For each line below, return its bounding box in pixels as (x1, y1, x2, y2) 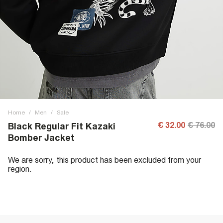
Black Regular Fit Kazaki (8, 121, 115, 131)
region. (8, 164, 32, 173)
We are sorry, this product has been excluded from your (8, 155, 201, 164)
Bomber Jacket (8, 132, 75, 143)
